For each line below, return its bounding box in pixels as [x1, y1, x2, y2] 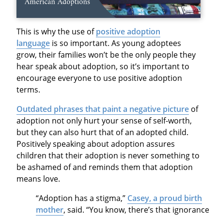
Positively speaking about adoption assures [16, 138, 175, 149]
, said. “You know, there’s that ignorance [63, 204, 209, 215]
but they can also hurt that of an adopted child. [16, 126, 188, 138]
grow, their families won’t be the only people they [16, 49, 196, 60]
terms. [16, 84, 42, 95]
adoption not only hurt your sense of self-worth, [16, 115, 192, 126]
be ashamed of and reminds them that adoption [16, 161, 193, 172]
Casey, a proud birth [127, 192, 202, 203]
